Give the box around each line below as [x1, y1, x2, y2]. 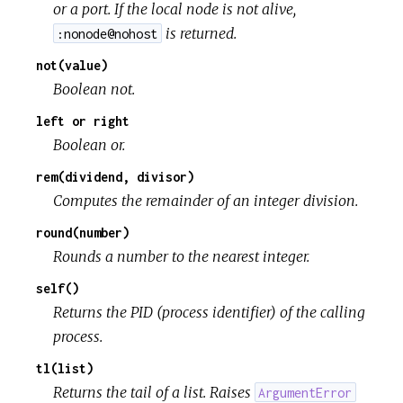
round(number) [36, 224, 130, 240]
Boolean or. [53, 135, 126, 154]
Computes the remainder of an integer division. [53, 191, 359, 210]
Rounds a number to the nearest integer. [53, 246, 310, 265]
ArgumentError [258, 384, 353, 400]
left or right [36, 112, 130, 129]
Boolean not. [53, 79, 136, 98]
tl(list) [36, 360, 94, 376]
